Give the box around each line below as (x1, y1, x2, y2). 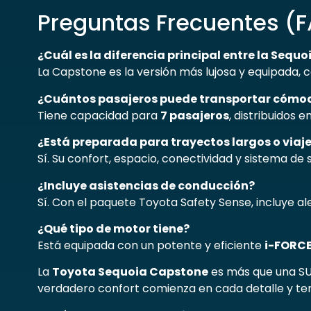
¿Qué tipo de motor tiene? (37, 221, 190, 237)
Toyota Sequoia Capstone (51, 264, 208, 280)
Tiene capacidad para (37, 107, 160, 124)
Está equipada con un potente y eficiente (37, 237, 264, 254)
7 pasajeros (160, 107, 229, 124)
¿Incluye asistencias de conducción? (37, 177, 255, 194)
